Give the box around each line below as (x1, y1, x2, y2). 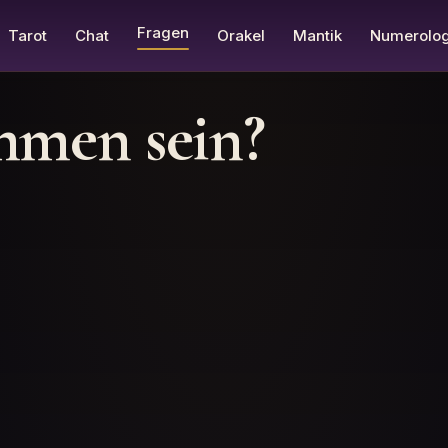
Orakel (217, 25, 265, 45)
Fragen (137, 23, 189, 42)
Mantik (293, 25, 342, 45)
